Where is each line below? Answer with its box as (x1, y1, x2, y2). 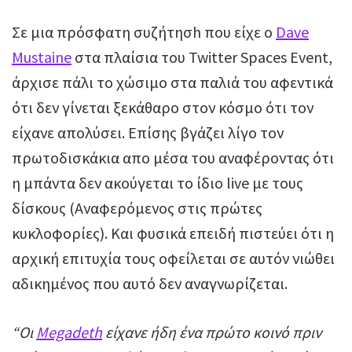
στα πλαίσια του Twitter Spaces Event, (71, 47, 332, 68)
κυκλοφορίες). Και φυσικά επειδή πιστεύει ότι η (12, 223, 334, 244)
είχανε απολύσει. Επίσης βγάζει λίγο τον (12, 123, 284, 143)
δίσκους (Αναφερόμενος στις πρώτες (12, 198, 262, 218)
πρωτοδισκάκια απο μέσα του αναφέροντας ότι (12, 148, 334, 168)
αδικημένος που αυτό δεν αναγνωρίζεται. (12, 273, 288, 294)
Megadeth (36, 322, 102, 343)
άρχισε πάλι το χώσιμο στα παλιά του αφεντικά (12, 72, 333, 93)
